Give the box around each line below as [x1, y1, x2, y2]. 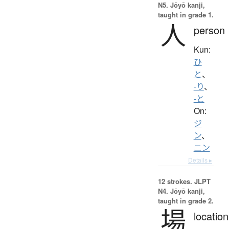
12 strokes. [157, 176, 192, 186]
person [193, 22, 225, 37]
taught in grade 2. [157, 195, 214, 205]
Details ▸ [188, 155, 212, 164]
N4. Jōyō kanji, [157, 186, 205, 196]
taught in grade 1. [157, 9, 214, 19]
